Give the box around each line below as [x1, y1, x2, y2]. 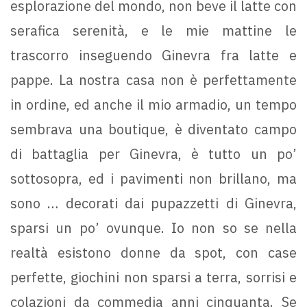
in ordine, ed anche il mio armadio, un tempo [10, 95, 297, 114]
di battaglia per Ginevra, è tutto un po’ [10, 144, 297, 163]
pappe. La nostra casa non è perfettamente [10, 70, 297, 89]
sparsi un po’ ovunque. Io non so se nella [10, 218, 297, 237]
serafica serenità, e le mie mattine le [10, 21, 297, 40]
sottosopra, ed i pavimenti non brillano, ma [10, 169, 297, 188]
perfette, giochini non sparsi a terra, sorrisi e [10, 267, 297, 286]
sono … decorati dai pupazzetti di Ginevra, [10, 193, 297, 212]
